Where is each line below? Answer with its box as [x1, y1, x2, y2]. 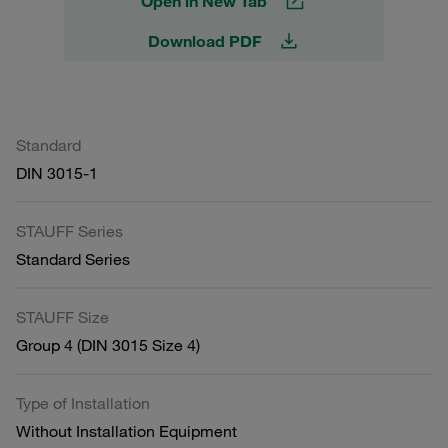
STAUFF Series [16, 220, 123, 241]
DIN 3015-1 [16, 162, 98, 183]
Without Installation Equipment [16, 420, 237, 441]
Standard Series [16, 248, 130, 269]
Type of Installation [16, 392, 150, 413]
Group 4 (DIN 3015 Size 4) [16, 334, 200, 355]
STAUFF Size [16, 306, 109, 327]
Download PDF [147, 30, 261, 51]
